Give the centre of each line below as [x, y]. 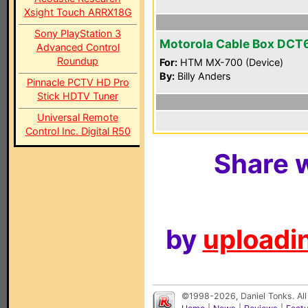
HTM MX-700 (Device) [230, 62]
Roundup [78, 61]
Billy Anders [203, 76]
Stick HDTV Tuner [78, 96]
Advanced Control [78, 47]
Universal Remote [78, 117]
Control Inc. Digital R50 [78, 131]
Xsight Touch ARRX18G [78, 12]
